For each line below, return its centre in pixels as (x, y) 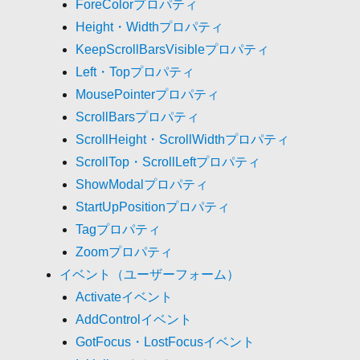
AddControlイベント (134, 319)
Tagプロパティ (119, 229)
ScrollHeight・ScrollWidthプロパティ (183, 139)
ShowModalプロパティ (142, 184)
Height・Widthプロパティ (150, 27)
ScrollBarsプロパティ (138, 117)
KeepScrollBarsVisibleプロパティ (173, 49)
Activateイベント (125, 297)
